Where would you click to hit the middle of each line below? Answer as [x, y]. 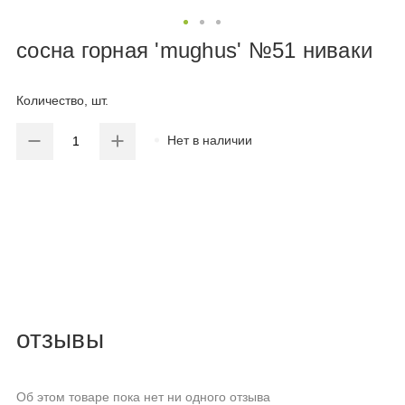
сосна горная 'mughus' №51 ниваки [194, 50]
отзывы [60, 340]
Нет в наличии [210, 140]
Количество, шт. [62, 101]
